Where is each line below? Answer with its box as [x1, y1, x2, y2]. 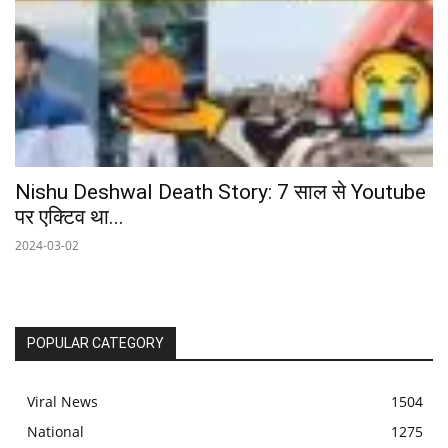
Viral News [27, 391, 98, 411]
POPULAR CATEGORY [27, 334, 164, 351]
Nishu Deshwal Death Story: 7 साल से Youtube [15, 179, 426, 204]
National [27, 421, 84, 441]
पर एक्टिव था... [15, 204, 124, 229]
